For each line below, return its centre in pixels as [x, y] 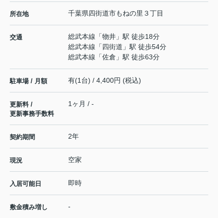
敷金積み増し [29, 207]
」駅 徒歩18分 [138, 36]
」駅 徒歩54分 [145, 46]
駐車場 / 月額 [28, 81]
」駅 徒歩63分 [138, 57]
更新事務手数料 [32, 113]
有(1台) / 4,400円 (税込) [105, 80]
